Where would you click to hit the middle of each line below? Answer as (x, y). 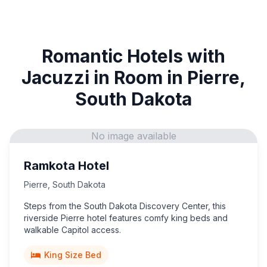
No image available (133, 136)
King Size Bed (73, 255)
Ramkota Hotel (66, 166)
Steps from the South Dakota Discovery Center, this (125, 206)
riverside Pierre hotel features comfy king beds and (126, 218)
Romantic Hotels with (133, 56)
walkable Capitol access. (72, 230)
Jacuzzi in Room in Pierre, (133, 78)
